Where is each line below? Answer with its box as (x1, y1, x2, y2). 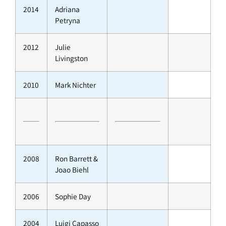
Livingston (55, 53, 88, 64)
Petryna (55, 15, 80, 26)
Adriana (55, 4, 80, 15)
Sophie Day (55, 191, 91, 202)
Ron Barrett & (55, 153, 98, 164)
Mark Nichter (55, 80, 96, 90)
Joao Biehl (55, 164, 89, 175)
